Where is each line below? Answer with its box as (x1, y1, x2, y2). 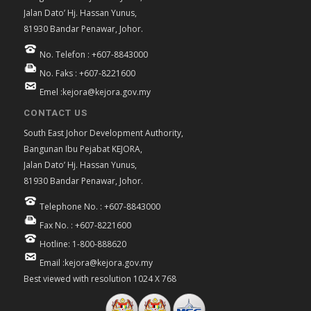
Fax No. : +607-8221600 (37, 219, 131, 231)
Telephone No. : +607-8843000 (37, 200, 160, 212)
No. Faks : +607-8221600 (37, 67, 135, 80)
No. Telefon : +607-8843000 (37, 49, 148, 61)
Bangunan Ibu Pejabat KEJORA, (23, 142, 142, 155)
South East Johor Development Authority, (23, 126, 183, 139)
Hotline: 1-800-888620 (37, 237, 126, 250)
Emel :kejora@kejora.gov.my (37, 86, 151, 99)
